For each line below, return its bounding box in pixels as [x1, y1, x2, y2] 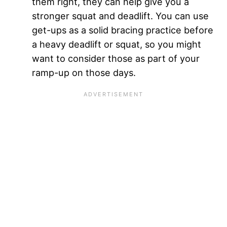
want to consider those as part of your [32, 52, 200, 64]
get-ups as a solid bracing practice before [32, 24, 213, 35]
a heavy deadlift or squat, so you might [32, 38, 201, 50]
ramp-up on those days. [32, 66, 136, 78]
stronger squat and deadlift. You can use [32, 10, 209, 21]
